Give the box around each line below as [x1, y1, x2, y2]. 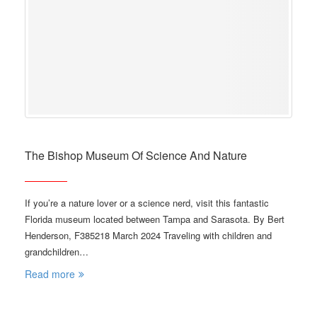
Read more [25, 267, 75, 281]
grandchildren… [25, 245, 88, 258]
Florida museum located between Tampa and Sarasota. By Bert [25, 212, 284, 226]
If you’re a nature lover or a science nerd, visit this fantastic [25, 196, 269, 209]
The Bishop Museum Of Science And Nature [25, 147, 247, 163]
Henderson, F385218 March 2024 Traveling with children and [25, 229, 272, 242]
